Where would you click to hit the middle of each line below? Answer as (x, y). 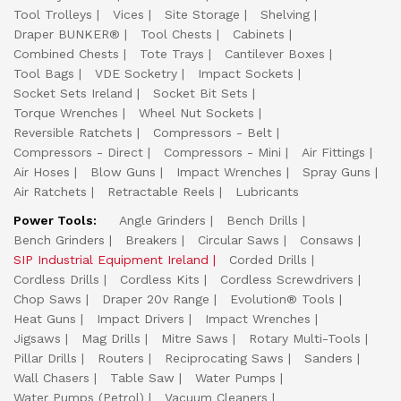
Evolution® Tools (282, 299)
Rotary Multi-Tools (305, 339)
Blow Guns (123, 172)
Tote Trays (172, 54)
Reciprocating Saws (224, 358)
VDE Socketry (136, 74)
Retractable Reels (161, 192)
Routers (121, 358)
